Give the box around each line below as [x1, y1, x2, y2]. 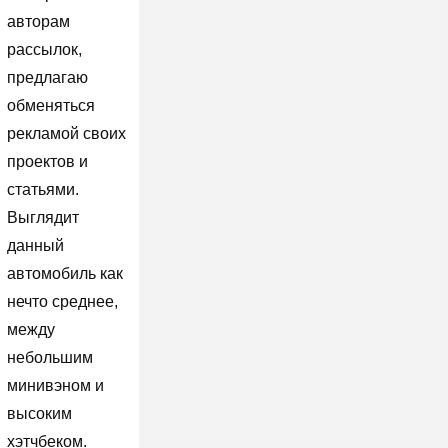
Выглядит [6, 208, 79, 226]
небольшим [6, 348, 93, 366]
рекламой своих [6, 124, 126, 142]
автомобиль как [6, 264, 123, 282]
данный [6, 236, 64, 254]
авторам [6, 12, 70, 30]
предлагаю [6, 68, 88, 86]
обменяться [6, 96, 95, 114]
